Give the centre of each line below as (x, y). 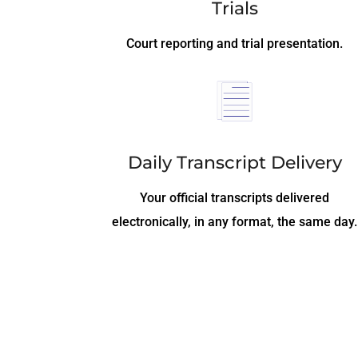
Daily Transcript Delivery (235, 163)
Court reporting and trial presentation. (235, 43)
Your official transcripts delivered (235, 198)
